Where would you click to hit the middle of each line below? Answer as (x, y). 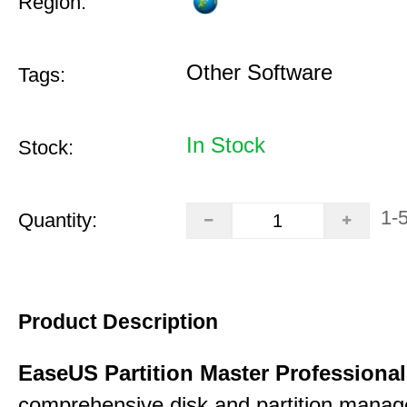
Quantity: (58, 220)
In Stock (225, 145)
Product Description (118, 322)
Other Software (259, 72)
